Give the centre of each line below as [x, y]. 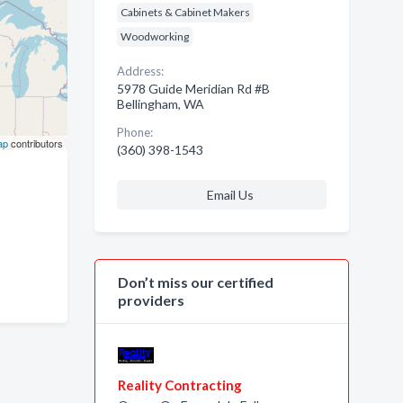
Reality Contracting [179, 385]
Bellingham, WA [160, 104]
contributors [35, 143]
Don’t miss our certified [195, 282]
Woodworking [154, 36]
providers [151, 300]
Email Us [230, 195]
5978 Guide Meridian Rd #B [193, 89]
